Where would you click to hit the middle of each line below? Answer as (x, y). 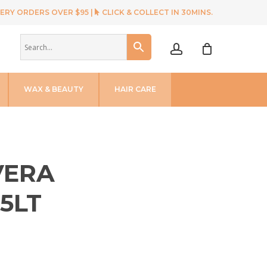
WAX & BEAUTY (54, 89)
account (204, 31)
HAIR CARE (135, 89)
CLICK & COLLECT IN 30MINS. (156, 12)
